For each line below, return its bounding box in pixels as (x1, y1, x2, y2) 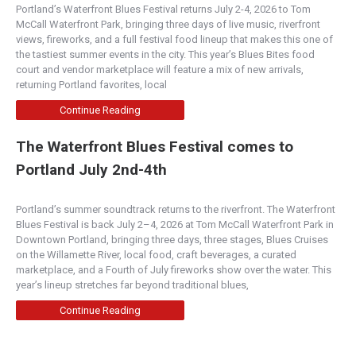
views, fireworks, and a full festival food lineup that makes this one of (16, 33, 333, 46)
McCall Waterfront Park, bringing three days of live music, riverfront (16, 18, 320, 31)
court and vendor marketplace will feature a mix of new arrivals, (16, 64, 304, 76)
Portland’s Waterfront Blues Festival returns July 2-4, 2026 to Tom (16, 3, 311, 16)
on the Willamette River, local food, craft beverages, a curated (16, 249, 296, 261)
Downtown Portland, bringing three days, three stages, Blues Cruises (16, 234, 328, 246)
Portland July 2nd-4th (16, 161, 167, 180)
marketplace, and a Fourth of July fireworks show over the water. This (16, 264, 331, 277)
